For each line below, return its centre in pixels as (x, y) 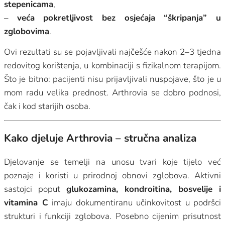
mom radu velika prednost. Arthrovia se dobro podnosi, (113, 93)
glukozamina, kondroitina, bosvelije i (144, 189)
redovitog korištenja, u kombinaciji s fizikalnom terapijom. (113, 66)
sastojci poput (35, 189)
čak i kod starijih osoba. (47, 106)
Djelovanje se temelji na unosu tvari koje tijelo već (113, 162)
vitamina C (26, 203)
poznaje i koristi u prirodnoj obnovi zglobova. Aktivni (113, 176)
